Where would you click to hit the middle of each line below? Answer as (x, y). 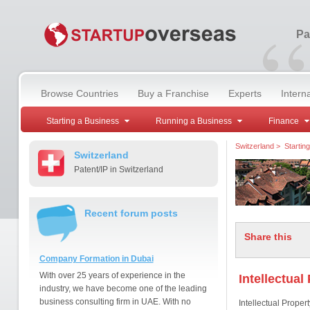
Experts (245, 93)
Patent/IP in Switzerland (118, 170)
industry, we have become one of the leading (123, 289)
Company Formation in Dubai (96, 259)
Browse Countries (79, 93)
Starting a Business (82, 121)
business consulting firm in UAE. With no (115, 302)
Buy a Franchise (173, 93)
